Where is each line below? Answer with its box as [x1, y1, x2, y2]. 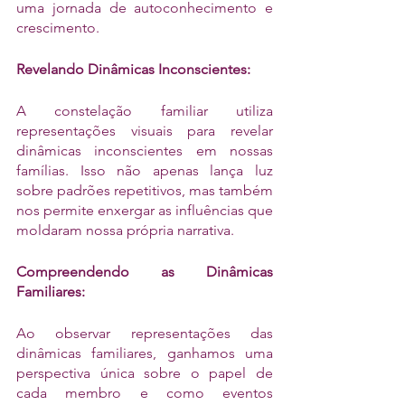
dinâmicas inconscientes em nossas [16, 142, 273, 159]
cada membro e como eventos [16, 384, 273, 401]
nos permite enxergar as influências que [16, 202, 273, 219]
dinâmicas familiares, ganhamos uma [16, 344, 273, 362]
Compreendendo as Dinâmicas [16, 263, 273, 280]
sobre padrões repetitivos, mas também [16, 182, 273, 199]
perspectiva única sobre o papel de [16, 364, 273, 381]
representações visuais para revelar [16, 122, 273, 139]
